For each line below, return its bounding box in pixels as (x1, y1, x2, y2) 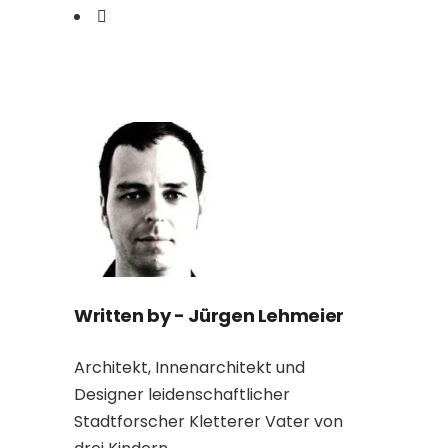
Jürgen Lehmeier (188, 303, 344, 328)
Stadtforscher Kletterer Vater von (74, 410, 343, 433)
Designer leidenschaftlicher (74, 383, 290, 406)
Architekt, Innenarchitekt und (74, 356, 305, 379)
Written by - (74, 303, 189, 328)
